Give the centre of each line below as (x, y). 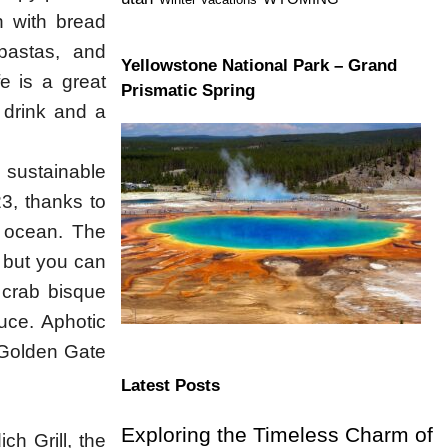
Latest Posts (170, 385)
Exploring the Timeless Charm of (276, 434)
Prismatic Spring (187, 90)
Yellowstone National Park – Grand (258, 65)
